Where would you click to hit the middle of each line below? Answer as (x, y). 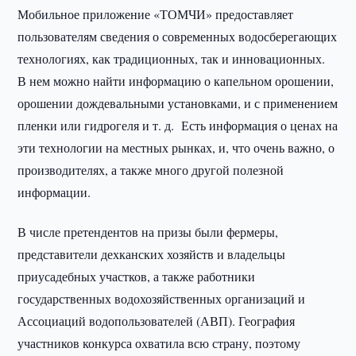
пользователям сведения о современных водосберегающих (178, 36)
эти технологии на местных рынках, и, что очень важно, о (176, 147)
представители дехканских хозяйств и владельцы (152, 254)
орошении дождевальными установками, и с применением (178, 103)
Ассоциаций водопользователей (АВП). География (157, 321)
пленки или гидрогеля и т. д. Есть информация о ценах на (178, 125)
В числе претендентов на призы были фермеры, (148, 232)
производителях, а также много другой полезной (151, 170)
